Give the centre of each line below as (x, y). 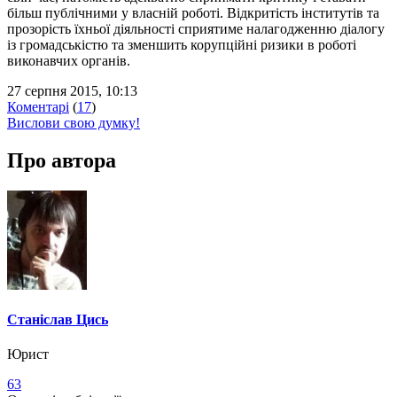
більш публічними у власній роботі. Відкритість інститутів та (193, 12)
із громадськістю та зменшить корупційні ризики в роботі (182, 44)
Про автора (62, 160)
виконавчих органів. (69, 60)
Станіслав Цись (58, 319)
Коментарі (38, 106)
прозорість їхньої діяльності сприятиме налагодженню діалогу (196, 28)
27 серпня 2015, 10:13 (72, 90)
